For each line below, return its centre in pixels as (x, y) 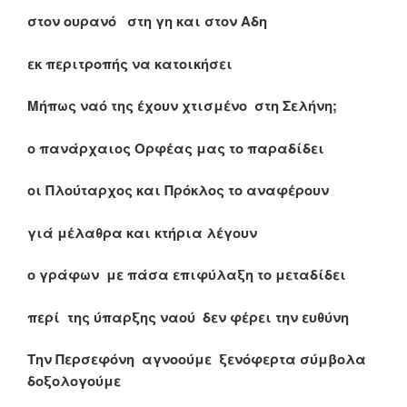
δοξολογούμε (74, 381)
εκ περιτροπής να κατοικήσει (130, 63)
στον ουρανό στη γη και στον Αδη (147, 21)
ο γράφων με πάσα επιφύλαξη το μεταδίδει (187, 275)
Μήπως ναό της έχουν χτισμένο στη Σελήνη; (182, 106)
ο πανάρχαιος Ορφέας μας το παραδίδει (176, 148)
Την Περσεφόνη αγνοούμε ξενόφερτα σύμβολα (197, 359)
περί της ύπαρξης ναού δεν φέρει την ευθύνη (188, 317)
